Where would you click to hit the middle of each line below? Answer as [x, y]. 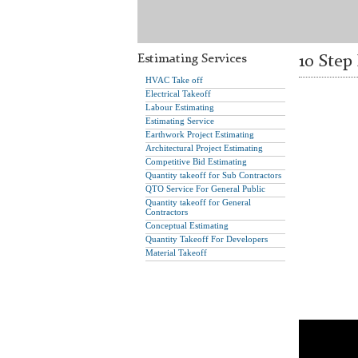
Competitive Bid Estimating [196, 161]
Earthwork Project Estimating [200, 134]
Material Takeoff [176, 253]
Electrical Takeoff [178, 93]
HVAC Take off [174, 80]
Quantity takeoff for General [198, 202]
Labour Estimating [180, 107]
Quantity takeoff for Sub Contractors [213, 175]
